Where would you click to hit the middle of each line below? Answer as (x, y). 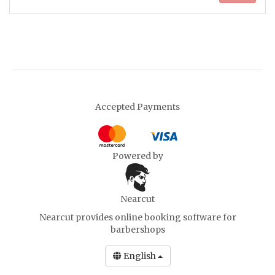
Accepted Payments (137, 107)
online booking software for (175, 218)
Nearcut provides (77, 218)
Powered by (137, 156)
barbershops (137, 230)
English (140, 256)
